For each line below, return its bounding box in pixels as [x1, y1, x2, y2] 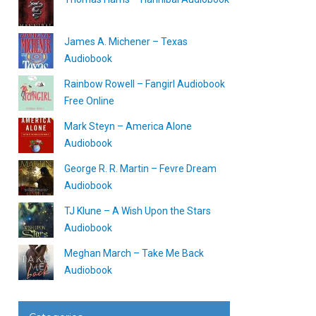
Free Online [64, 95, 114, 107]
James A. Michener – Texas [64, 36, 188, 47]
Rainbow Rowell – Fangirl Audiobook [64, 78, 225, 90]
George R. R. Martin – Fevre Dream [64, 163, 217, 174]
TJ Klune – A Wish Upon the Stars [64, 205, 211, 217]
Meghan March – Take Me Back [64, 248, 204, 259]
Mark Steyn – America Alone [64, 121, 192, 132]
